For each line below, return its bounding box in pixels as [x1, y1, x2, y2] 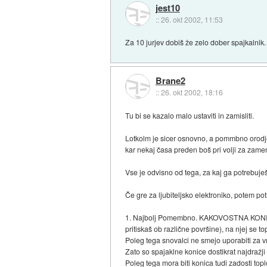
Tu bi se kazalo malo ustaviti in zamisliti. [125, 110, 254, 120]
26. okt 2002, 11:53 [160, 14, 223, 24]
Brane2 [155, 74, 185, 88]
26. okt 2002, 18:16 [160, 87, 223, 98]
